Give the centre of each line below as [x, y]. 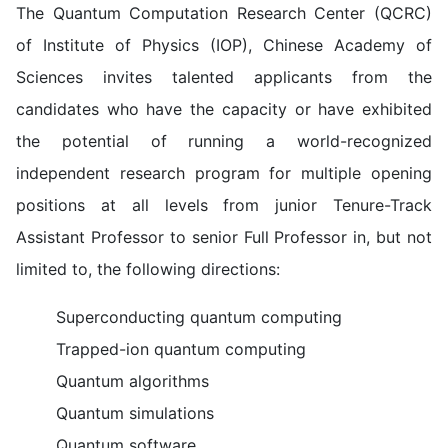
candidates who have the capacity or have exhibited [224, 109]
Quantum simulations [135, 413]
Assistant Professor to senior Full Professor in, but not [224, 237]
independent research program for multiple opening [224, 173]
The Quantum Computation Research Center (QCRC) [224, 13]
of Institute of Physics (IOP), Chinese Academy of [224, 45]
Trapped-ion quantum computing [181, 349]
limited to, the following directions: [148, 269]
